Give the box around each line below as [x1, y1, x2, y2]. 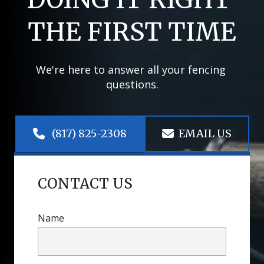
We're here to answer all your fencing [35, 62, 226, 77]
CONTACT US [38, 174, 133, 193]
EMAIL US [178, 127, 232, 140]
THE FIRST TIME [28, 16, 236, 47]
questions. [105, 77, 159, 91]
